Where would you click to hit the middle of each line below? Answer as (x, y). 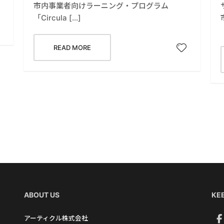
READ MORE (72, 47)
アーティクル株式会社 (56, 218)
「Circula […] (57, 17)
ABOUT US (42, 194)
